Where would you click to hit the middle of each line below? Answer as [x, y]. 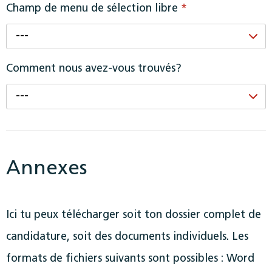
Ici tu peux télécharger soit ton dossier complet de [134, 215]
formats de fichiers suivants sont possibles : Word [130, 259]
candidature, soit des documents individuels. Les [127, 237]
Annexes [46, 169]
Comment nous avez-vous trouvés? [94, 69]
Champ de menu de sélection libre [93, 8]
